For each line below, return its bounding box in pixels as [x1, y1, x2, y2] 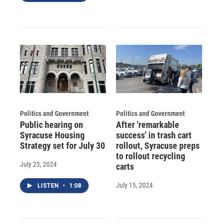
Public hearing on [20, 119, 83, 130]
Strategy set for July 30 [20, 140, 105, 151]
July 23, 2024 [20, 160, 57, 168]
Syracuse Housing [20, 129, 85, 140]
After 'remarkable [115, 119, 179, 130]
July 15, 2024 [115, 181, 153, 189]
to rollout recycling [115, 150, 185, 161]
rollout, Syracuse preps [115, 140, 200, 151]
